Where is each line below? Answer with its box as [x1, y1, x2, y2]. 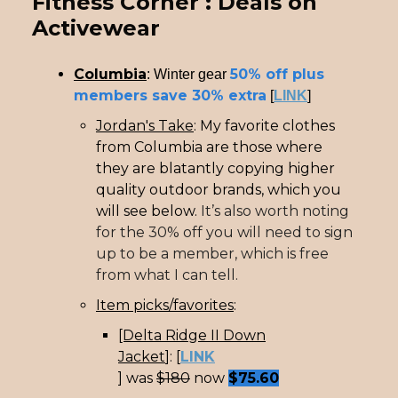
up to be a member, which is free [96, 244, 329, 262]
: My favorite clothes [194, 116, 335, 134]
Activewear [32, 14, 160, 41]
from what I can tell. [96, 266, 238, 283]
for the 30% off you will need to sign [96, 223, 353, 241]
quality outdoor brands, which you [96, 180, 341, 198]
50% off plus [230, 65, 324, 83]
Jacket [118, 347, 165, 365]
